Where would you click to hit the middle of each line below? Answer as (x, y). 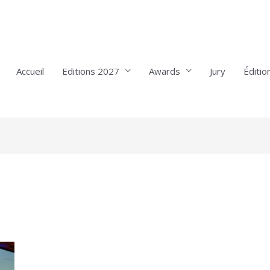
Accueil (30, 71)
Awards (164, 71)
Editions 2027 (90, 71)
